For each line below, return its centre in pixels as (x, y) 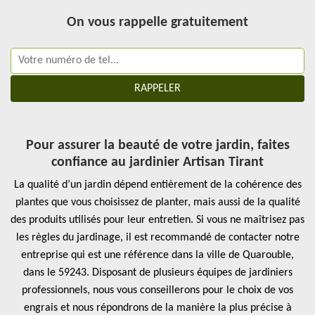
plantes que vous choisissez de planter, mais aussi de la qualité (157, 202)
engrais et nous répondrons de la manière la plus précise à (157, 308)
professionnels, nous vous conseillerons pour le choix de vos (157, 290)
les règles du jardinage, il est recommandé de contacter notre (157, 238)
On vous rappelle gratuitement (157, 22)
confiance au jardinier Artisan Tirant (157, 162)
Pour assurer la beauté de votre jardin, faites (157, 146)
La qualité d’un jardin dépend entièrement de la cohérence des (157, 185)
